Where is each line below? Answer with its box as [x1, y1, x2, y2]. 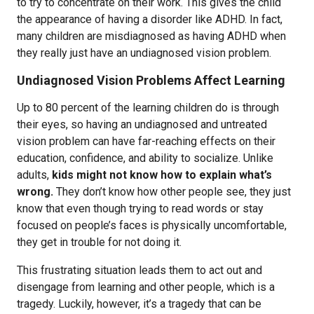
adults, [17, 168, 52, 182]
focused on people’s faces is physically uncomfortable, [17, 219, 287, 232]
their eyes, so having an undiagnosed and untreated [17, 118, 267, 131]
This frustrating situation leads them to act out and [17, 264, 262, 277]
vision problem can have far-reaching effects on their [17, 135, 275, 148]
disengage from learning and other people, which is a [17, 280, 275, 294]
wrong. [17, 185, 53, 198]
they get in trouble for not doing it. [17, 235, 182, 249]
